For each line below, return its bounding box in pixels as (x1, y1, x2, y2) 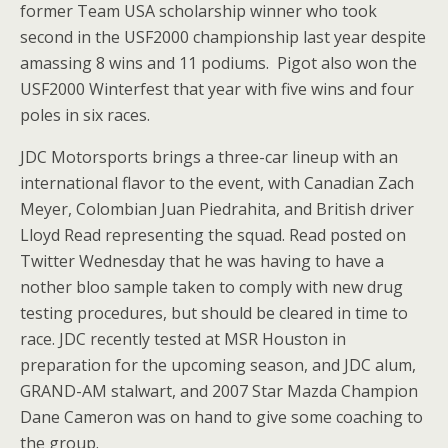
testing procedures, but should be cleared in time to (20, 302, 408, 324)
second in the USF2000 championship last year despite (20, 26, 426, 48)
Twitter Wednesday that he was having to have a (20, 250, 384, 272)
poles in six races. (20, 104, 150, 126)
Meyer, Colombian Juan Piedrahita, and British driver (20, 198, 414, 220)
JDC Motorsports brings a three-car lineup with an (20, 146, 398, 168)
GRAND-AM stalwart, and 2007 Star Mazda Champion (20, 380, 418, 402)
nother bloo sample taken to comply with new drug (20, 276, 403, 298)
